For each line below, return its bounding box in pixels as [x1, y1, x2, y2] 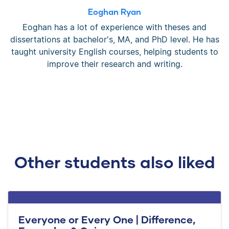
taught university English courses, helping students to [11, 46, 218, 57]
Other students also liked [14, 151, 215, 172]
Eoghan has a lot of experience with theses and [22, 21, 207, 32]
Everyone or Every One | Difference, [18, 213, 195, 225]
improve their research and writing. [47, 58, 182, 69]
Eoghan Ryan [88, 6, 141, 16]
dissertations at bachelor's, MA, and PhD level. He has [10, 34, 219, 44]
